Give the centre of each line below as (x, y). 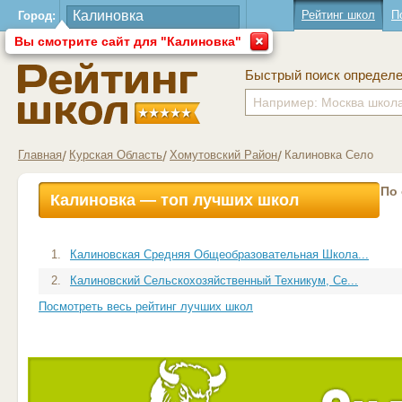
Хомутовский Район (223, 155)
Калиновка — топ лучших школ (175, 200)
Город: (37, 16)
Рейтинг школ (338, 15)
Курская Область (116, 155)
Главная (40, 155)
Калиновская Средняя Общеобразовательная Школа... (219, 254)
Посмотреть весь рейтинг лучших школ (146, 306)
